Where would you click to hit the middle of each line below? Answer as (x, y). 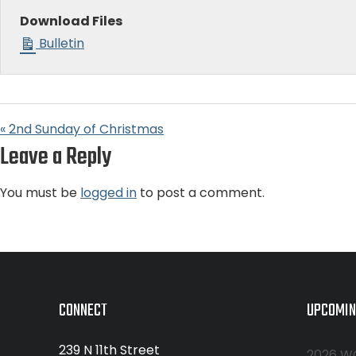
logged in (108, 193)
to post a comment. (201, 193)
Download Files (71, 21)
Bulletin (60, 43)
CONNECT (83, 311)
